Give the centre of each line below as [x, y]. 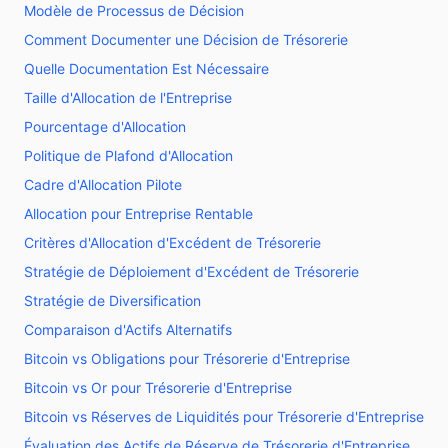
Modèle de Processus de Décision [134, 10]
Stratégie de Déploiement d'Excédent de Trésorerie [191, 271]
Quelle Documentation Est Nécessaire [146, 68]
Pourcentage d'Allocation [105, 126]
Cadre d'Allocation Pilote [103, 184]
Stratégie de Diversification [112, 300]
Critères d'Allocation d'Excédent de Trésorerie [172, 242]
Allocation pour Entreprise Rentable [138, 213]
